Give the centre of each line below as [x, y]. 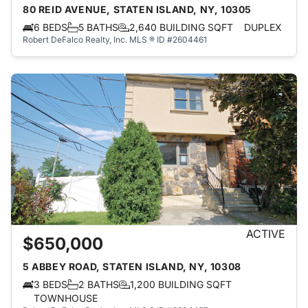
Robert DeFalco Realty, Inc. [75, 40]
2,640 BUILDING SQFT [181, 27]
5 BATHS [98, 27]
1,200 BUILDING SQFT [181, 284]
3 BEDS [51, 284]
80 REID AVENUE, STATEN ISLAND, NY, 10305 [137, 9]
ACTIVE [266, 234]
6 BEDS [51, 27]
